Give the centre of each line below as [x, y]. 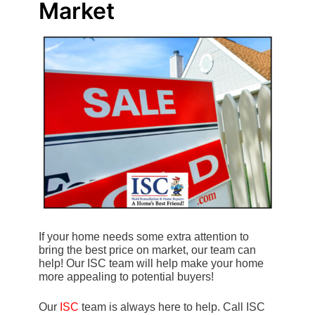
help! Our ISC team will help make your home [151, 264]
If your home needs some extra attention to [144, 237]
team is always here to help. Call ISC [172, 307]
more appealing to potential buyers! [126, 277]
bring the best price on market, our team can [147, 250]
